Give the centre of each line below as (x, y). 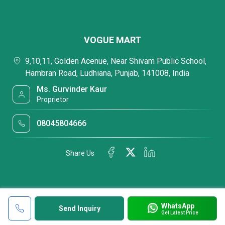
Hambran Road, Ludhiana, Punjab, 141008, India (107, 73)
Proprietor (53, 99)
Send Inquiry (79, 208)
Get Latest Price (180, 212)
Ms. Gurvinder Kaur (72, 89)
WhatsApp (178, 206)
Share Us (80, 153)
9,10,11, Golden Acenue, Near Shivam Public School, (116, 61)
